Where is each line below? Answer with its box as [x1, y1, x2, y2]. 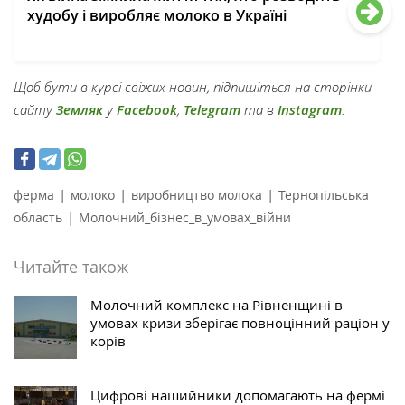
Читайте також [14, 256, 128, 278]
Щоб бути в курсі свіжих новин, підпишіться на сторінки [14, 78, 372, 97]
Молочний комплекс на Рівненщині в [90, 296, 343, 315]
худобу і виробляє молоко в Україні [27, 5, 287, 26]
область [14, 209, 62, 227]
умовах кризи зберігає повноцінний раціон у [90, 314, 390, 333]
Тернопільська [278, 186, 369, 204]
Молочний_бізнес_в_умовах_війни [79, 209, 291, 227]
